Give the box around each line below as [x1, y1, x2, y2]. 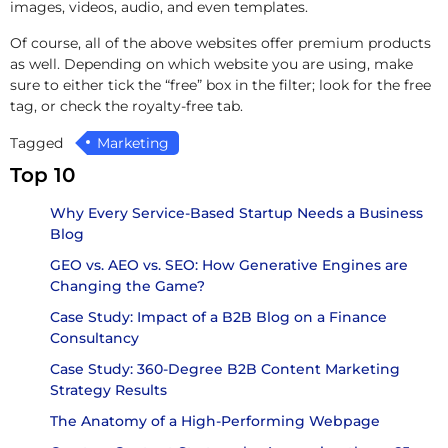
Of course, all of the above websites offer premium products [10, 33, 431, 52]
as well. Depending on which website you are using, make [10, 54, 413, 73]
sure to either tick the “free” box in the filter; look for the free [10, 75, 431, 94]
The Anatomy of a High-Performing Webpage [50, 411, 380, 430]
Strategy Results [50, 380, 167, 399]
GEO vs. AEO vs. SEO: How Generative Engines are [50, 255, 408, 274]
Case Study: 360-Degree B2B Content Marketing [50, 359, 400, 378]
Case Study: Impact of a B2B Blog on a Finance [50, 307, 387, 326]
